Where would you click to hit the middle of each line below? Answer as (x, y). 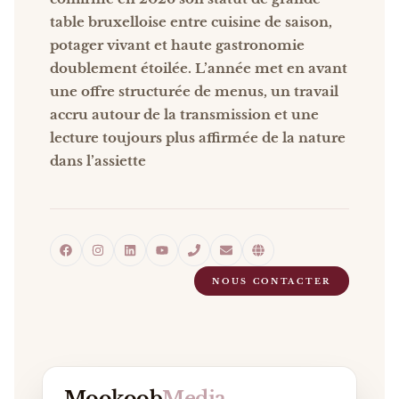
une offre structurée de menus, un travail (194, 91)
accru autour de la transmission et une (184, 114)
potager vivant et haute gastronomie (177, 45)
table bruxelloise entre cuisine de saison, (191, 22)
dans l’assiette (98, 161)
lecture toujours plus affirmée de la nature (198, 138)
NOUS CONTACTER (272, 281)
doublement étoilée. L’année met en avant (199, 68)
